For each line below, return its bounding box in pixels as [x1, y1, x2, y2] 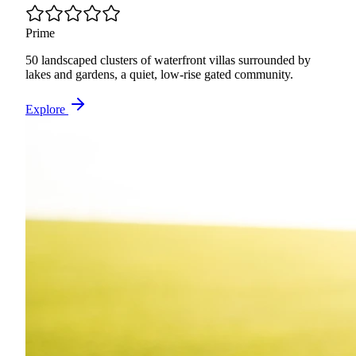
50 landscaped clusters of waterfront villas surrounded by [25, 53, 311, 68]
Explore [25, 103, 68, 117]
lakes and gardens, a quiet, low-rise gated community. [25, 68, 293, 82]
